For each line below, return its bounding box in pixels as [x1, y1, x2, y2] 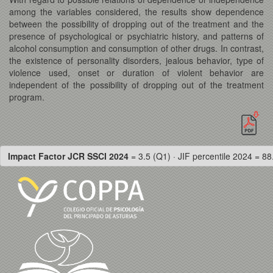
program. [9, 90, 44, 103]
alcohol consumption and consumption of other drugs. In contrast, [9, 41, 264, 54]
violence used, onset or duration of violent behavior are [9, 66, 264, 79]
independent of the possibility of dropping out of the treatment [9, 78, 264, 91]
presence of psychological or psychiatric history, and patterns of [9, 29, 264, 42]
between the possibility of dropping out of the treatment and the [9, 17, 264, 30]
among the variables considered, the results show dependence [9, 5, 264, 18]
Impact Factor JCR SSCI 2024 [8, 149, 131, 162]
